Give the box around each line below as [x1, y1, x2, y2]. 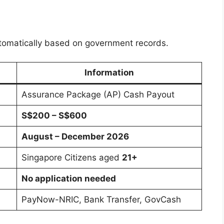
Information [84, 67, 134, 78]
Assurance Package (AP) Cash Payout [21, 89, 174, 100]
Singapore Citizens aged [21, 152, 122, 163]
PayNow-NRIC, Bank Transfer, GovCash [21, 194, 181, 205]
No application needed [21, 173, 116, 184]
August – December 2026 [21, 131, 129, 142]
